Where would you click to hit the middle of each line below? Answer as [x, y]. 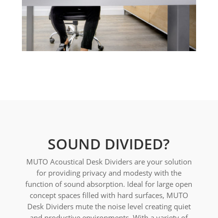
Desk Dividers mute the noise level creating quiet [109, 206]
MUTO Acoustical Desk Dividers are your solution [109, 161]
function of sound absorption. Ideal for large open [109, 184]
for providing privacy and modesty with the [109, 173]
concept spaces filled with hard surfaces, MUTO [109, 195]
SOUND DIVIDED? [109, 144]
